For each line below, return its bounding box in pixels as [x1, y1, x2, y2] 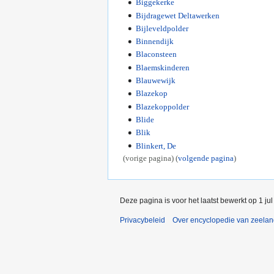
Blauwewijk [135, 76, 176, 86]
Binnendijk [135, 37, 174, 46]
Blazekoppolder [135, 102, 189, 111]
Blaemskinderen [135, 62, 190, 72]
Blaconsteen [135, 50, 177, 59]
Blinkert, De [135, 141, 176, 150]
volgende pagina [178, 153, 234, 163]
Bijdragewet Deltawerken [135, 10, 220, 20]
